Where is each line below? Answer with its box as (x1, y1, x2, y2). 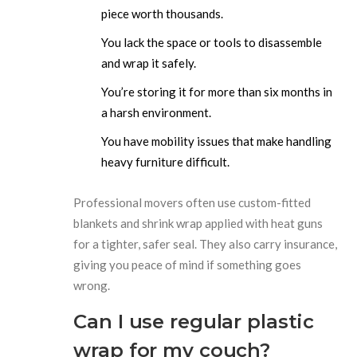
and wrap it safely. (101, 55, 197, 70)
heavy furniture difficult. (101, 154, 230, 169)
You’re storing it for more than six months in (101, 84, 333, 99)
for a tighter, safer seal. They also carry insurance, (73, 236, 338, 251)
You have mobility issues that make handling (101, 133, 332, 148)
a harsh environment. (101, 104, 212, 120)
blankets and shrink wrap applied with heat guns (73, 215, 324, 230)
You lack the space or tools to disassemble (101, 34, 323, 49)
